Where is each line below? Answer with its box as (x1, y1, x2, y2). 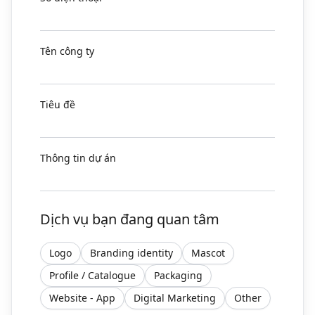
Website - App (49, 290, 115, 304)
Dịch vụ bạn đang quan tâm (40, 209, 219, 229)
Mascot (191, 245, 225, 259)
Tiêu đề (40, 97, 75, 111)
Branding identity (90, 245, 173, 259)
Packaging (154, 268, 202, 282)
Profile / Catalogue (49, 268, 136, 282)
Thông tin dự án (40, 150, 116, 165)
